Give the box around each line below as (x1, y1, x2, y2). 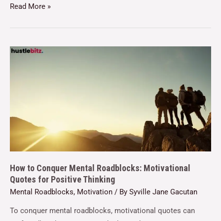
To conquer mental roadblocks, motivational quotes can (10, 206, 195, 216)
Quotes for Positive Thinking (10, 174, 115, 184)
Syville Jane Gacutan (129, 187, 197, 196)
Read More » (10, 1, 51, 11)
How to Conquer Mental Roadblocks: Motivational (10, 162, 190, 173)
